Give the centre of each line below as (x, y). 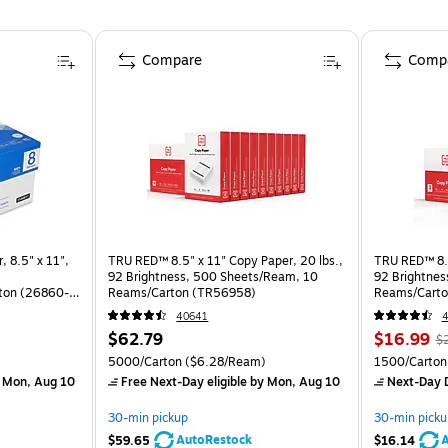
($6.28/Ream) (224, 361)
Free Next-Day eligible (184, 381)
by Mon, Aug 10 (294, 381)
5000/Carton (145, 361)
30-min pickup (148, 417)
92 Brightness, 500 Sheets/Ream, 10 (213, 276)
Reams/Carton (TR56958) (182, 292)
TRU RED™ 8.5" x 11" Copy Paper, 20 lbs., (226, 260)
